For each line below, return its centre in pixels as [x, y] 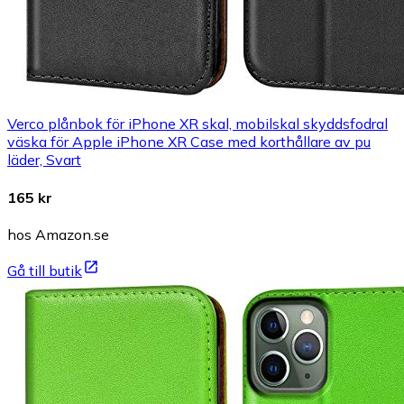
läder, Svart [44, 160]
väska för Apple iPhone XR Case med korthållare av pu [189, 142]
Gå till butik [45, 270]
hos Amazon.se [58, 234]
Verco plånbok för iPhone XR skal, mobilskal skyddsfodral [197, 124]
